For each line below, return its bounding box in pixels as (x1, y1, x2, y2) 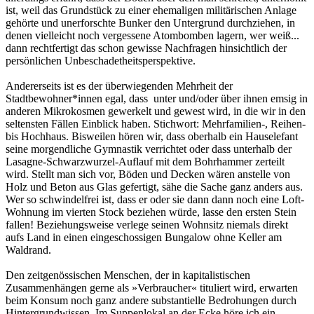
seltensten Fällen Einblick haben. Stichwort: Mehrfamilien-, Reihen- (6, 118, 306, 130)
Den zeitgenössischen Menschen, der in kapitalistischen (6, 269, 250, 282)
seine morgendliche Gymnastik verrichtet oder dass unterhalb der (6, 143, 292, 156)
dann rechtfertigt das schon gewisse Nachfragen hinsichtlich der (6, 42, 287, 55)
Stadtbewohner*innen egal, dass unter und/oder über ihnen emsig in (6, 93, 308, 105)
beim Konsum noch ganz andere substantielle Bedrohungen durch (6, 294, 296, 307)
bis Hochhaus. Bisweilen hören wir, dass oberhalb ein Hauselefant (6, 130, 298, 143)
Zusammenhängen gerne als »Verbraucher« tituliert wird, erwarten (6, 282, 298, 294)
